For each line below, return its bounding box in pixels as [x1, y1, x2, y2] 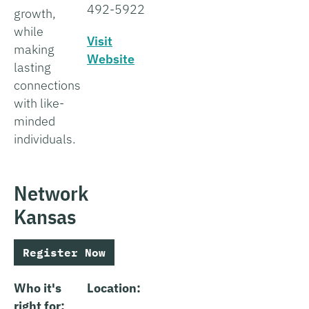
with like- [14, 94, 64, 111]
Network [14, 179, 88, 206]
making [14, 41, 54, 57]
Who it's [14, 279, 61, 296]
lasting [14, 59, 51, 75]
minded [14, 112, 55, 129]
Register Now [23, 245, 106, 259]
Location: [87, 279, 141, 296]
